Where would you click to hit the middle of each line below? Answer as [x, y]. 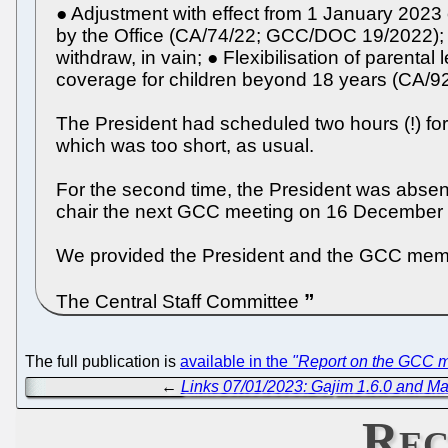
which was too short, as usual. [185, 145]
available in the [236, 361]
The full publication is [102, 361]
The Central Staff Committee [180, 301]
